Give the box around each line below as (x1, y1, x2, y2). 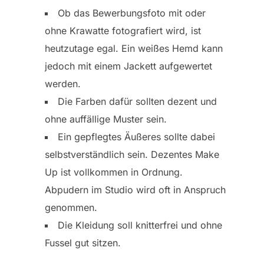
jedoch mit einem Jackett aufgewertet (45, 60, 212, 72)
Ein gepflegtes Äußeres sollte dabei (58, 131, 215, 143)
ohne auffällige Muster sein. (45, 113, 167, 126)
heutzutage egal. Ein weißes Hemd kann (45, 42, 223, 55)
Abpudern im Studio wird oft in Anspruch (45, 184, 226, 196)
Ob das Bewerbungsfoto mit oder (58, 7, 206, 19)
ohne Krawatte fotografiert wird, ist (45, 25, 201, 37)
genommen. (45, 202, 97, 214)
